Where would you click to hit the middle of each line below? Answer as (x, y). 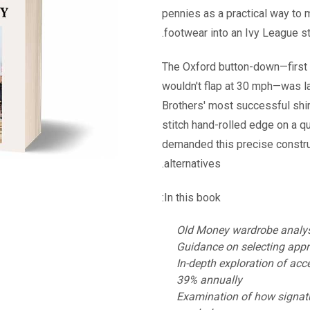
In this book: (192, 197)
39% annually (209, 280)
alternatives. (192, 163)
